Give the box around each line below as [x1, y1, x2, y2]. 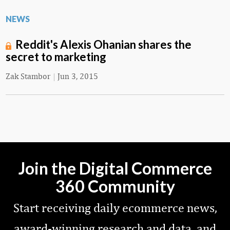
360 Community [55, 176, 175, 197]
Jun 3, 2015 [57, 71, 98, 82]
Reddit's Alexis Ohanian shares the [15, 37, 191, 52]
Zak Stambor [6, 71, 51, 82]
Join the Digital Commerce [18, 158, 212, 179]
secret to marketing [6, 50, 106, 64]
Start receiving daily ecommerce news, [13, 200, 217, 215]
